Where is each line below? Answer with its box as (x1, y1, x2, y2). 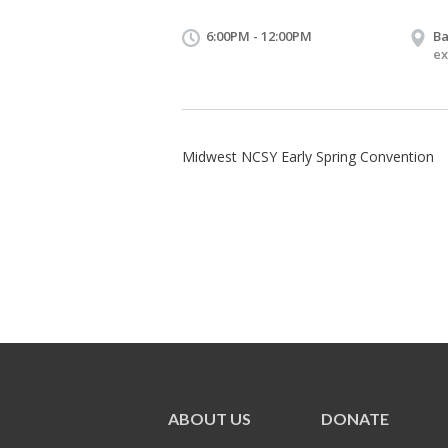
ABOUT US (168, 409, 251, 428)
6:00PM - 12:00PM (206, 26, 312, 45)
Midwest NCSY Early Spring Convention (182, 146, 434, 166)
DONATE (320, 409, 389, 428)
